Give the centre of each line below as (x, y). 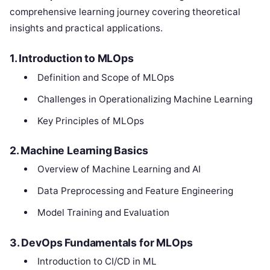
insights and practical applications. (86, 28)
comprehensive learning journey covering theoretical (125, 12)
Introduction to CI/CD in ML (97, 261)
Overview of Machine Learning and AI (119, 169)
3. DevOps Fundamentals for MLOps (101, 242)
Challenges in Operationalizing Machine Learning (145, 99)
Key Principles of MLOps (90, 121)
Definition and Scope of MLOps (105, 77)
